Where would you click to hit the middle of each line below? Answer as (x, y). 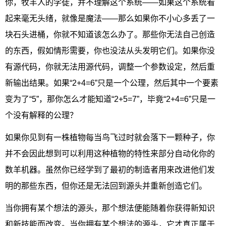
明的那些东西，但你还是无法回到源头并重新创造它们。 (106, 186)
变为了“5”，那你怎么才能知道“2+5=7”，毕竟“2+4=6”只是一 (110, 99)
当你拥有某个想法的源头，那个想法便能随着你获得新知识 (110, 208)
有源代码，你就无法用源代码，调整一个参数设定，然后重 (110, 67)
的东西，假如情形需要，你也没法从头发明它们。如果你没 (110, 50)
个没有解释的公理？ (41, 115)
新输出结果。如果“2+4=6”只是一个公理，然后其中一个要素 (112, 83)
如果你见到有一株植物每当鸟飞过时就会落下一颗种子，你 (110, 137)
